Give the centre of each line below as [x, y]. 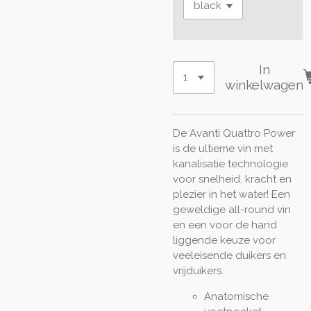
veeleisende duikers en [229, 255]
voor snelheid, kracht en [232, 179]
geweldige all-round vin [232, 209]
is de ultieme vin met [223, 148]
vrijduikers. [198, 270]
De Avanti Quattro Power [234, 133]
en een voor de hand [225, 225]
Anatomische [236, 296]
